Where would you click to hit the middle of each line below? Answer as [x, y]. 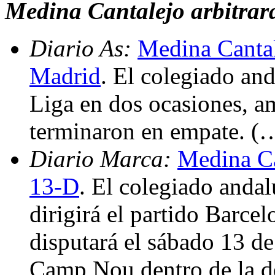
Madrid [65, 76]
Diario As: [83, 48]
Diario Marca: [103, 158]
